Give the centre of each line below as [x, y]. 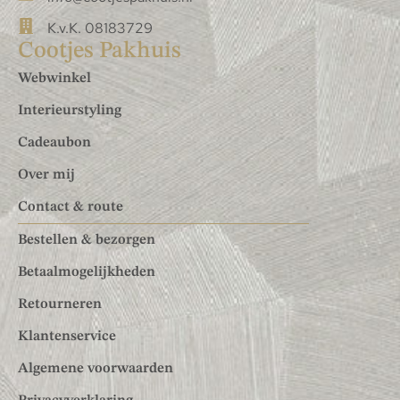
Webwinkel [54, 79]
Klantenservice [67, 337]
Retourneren [60, 305]
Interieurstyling [70, 111]
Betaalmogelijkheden [87, 273]
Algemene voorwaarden [96, 369]
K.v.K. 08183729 [100, 29]
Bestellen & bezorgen [87, 241]
